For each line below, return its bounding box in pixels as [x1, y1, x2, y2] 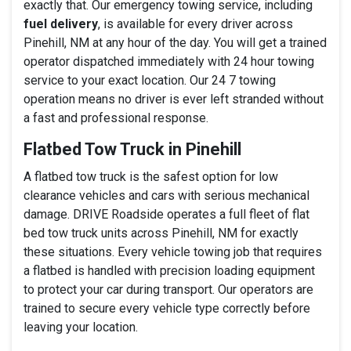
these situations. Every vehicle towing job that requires [24, 244, 322, 259]
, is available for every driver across [98, 16, 293, 31]
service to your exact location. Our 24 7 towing [24, 72, 276, 88]
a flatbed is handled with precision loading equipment [24, 262, 315, 278]
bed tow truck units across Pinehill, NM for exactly [24, 225, 299, 241]
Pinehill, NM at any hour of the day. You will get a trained [24, 34, 327, 50]
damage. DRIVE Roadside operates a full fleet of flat [24, 206, 309, 222]
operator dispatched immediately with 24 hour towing [24, 53, 314, 69]
